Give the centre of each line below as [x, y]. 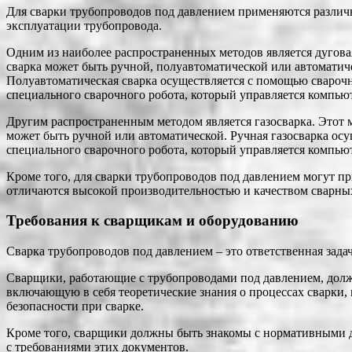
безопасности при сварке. [75, 306]
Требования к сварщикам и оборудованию [152, 221]
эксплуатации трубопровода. [84, 25]
